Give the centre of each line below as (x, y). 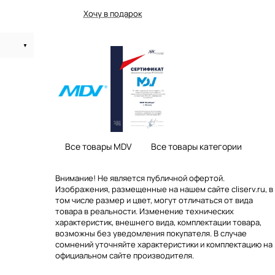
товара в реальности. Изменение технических (145, 211)
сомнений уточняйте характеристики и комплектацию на (164, 244)
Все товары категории (196, 146)
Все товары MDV (98, 146)
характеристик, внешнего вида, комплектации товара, (158, 222)
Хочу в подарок (113, 14)
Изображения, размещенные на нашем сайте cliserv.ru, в (164, 189)
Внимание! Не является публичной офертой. (140, 178)
